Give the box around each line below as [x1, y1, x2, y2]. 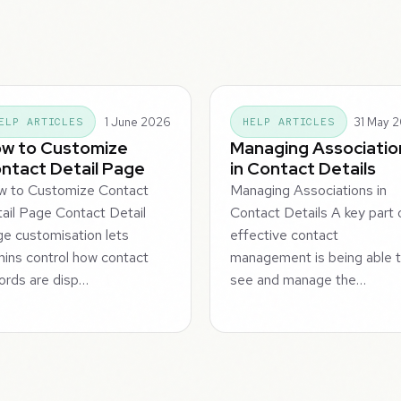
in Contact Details [230, 157, 377, 181]
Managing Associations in [230, 181, 388, 200]
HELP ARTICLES [243, 115, 336, 130]
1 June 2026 [104, 114, 171, 130]
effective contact [230, 226, 339, 245]
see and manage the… [230, 270, 367, 290]
